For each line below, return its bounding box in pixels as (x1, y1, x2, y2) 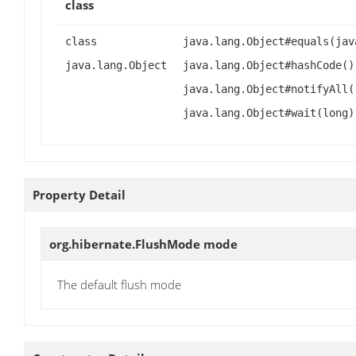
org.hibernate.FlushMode (49, 236, 203, 253)
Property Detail (33, 187, 126, 203)
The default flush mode (57, 277, 181, 293)
